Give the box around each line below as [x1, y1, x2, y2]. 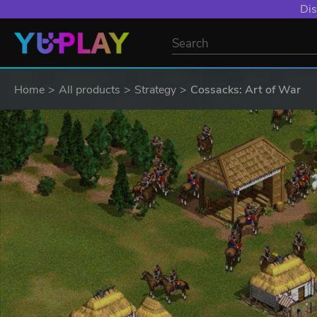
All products [59, 82, 120, 98]
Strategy [134, 82, 176, 98]
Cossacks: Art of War [190, 82, 301, 98]
